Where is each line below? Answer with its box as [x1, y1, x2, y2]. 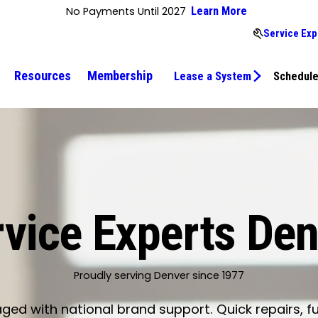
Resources [14, 68, 71, 84]
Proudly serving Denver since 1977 [74, 268, 244, 283]
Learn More [191, 4, 247, 18]
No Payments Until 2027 [65, 4, 186, 19]
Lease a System [174, 69, 252, 83]
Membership [87, 68, 153, 84]
